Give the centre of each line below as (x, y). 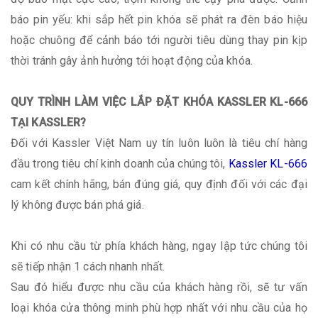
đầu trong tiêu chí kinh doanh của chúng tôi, (120, 163)
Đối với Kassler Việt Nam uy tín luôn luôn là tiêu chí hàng (159, 143)
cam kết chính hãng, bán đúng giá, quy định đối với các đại (159, 184)
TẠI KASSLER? (49, 122)
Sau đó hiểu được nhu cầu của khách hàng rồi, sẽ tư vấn (159, 287)
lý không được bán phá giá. (77, 204)
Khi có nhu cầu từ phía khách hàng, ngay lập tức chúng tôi (159, 246)
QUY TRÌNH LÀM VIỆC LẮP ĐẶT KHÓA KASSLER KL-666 (159, 102)
